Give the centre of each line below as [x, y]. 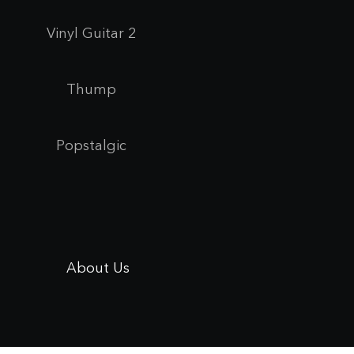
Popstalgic [91, 146]
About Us [98, 268]
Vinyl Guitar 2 [91, 34]
